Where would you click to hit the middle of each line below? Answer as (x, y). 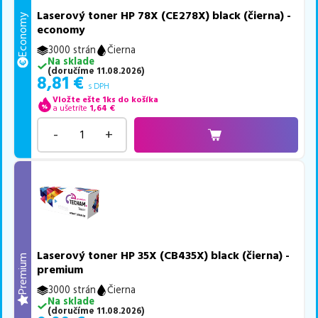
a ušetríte (70, 109)
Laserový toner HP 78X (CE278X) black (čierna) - (164, 16)
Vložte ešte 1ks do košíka (105, 100)
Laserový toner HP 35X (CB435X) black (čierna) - (164, 255)
